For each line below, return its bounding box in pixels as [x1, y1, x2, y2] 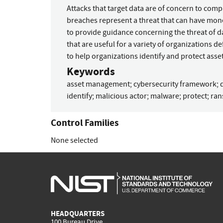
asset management [67, 79, 130, 90]
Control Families [51, 116, 118, 129]
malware [150, 91, 179, 102]
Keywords [67, 64, 115, 80]
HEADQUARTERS [51, 209, 105, 219]
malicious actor [96, 91, 147, 102]
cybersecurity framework [133, 79, 217, 90]
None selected [51, 135, 98, 145]
